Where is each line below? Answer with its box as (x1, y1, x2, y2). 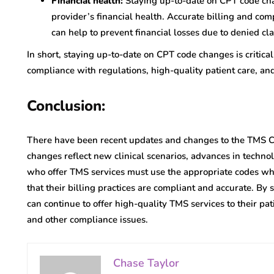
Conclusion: (27, 96, 109, 116)
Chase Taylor (113, 256, 179, 270)
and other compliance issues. (27, 213, 148, 226)
